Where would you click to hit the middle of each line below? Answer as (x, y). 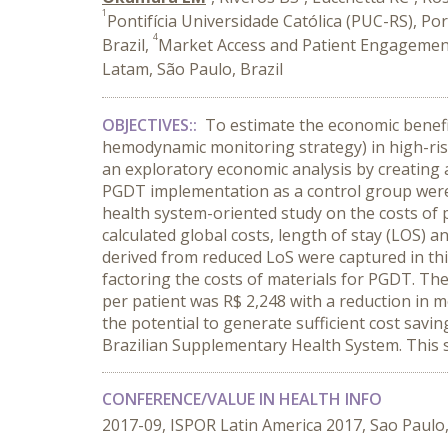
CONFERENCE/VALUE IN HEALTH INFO (242, 399)
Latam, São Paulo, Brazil (192, 69)
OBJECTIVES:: (151, 125)
